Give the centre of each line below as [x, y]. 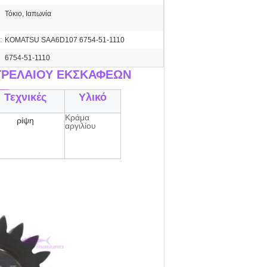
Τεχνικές [25, 97]
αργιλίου [80, 126]
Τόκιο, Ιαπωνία [28, 14]
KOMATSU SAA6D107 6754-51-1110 [65, 40]
